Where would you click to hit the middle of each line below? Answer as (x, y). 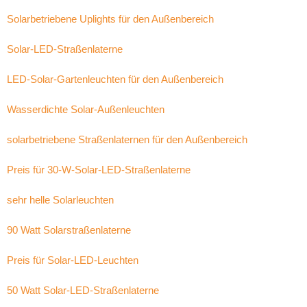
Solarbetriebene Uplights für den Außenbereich (110, 19)
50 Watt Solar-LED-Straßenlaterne (83, 290)
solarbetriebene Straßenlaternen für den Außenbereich (127, 139)
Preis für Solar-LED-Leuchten (73, 260)
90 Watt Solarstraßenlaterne (69, 230)
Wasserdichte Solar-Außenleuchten (86, 109)
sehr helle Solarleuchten (60, 200)
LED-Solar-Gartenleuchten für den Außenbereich (115, 79)
